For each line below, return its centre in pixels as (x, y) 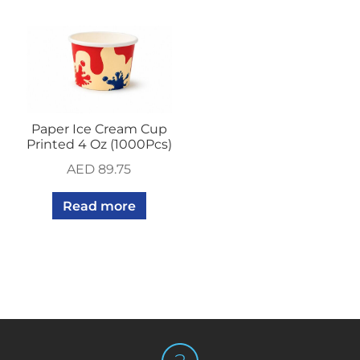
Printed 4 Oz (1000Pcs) (99, 145)
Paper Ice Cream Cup (99, 129)
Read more (99, 206)
